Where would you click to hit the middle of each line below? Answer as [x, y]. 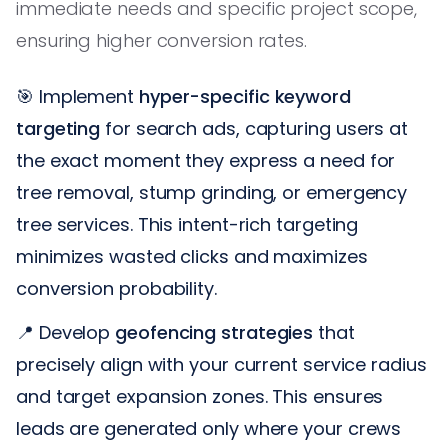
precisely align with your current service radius [221, 364]
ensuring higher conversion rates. [162, 40]
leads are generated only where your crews [209, 428]
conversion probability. [116, 288]
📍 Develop [66, 332]
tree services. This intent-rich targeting [187, 224]
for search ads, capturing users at [254, 128]
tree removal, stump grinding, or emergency [212, 192]
